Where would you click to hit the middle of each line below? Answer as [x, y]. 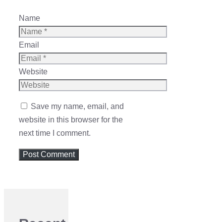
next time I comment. [55, 133]
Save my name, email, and [77, 107]
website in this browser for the [71, 120]
